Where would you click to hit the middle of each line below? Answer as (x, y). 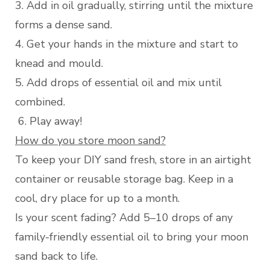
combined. (40, 102)
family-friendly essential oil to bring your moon (132, 237)
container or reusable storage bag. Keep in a (124, 179)
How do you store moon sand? (90, 141)
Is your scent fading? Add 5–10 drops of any (124, 218)
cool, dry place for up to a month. (99, 199)
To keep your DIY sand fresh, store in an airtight (133, 160)
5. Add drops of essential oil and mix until (118, 83)
